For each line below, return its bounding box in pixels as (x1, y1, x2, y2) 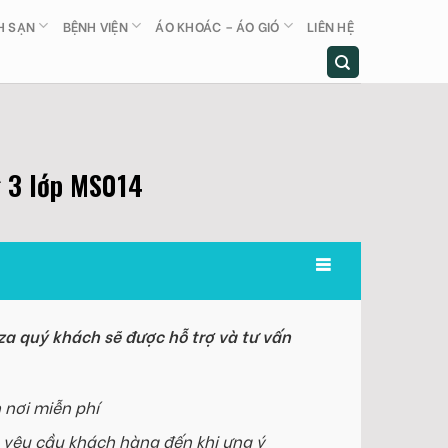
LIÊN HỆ (307, 16, 354, 35)
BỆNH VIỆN (62, 16, 128, 35)
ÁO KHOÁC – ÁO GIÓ (155, 16, 280, 35)
